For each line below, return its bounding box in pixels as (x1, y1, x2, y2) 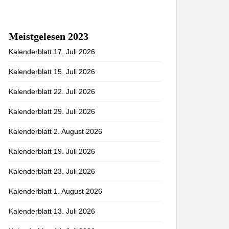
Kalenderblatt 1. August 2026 (9, 187, 102, 195)
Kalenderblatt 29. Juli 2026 (9, 107, 95, 116)
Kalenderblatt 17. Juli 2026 (9, 48, 95, 56)
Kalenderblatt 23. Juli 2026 (9, 167, 95, 175)
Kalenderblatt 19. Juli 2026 (9, 147, 95, 155)
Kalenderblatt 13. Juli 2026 (9, 207, 95, 215)
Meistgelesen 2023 (9, 31, 88, 42)
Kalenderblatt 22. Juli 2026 (9, 87, 95, 96)
